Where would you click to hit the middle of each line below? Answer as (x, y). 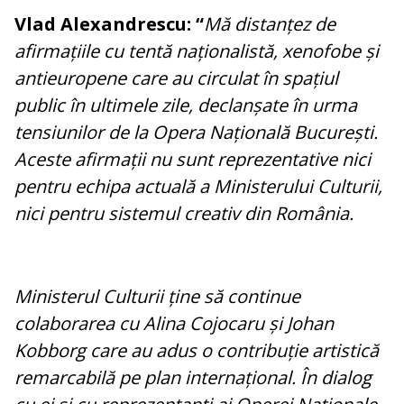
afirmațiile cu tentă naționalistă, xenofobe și (197, 51)
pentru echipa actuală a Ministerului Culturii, (198, 187)
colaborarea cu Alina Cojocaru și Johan (174, 324)
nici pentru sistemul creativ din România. (184, 214)
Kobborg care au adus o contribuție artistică (197, 351)
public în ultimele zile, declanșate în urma (186, 106)
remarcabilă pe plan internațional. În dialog (193, 378)
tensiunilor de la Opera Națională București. (196, 133)
